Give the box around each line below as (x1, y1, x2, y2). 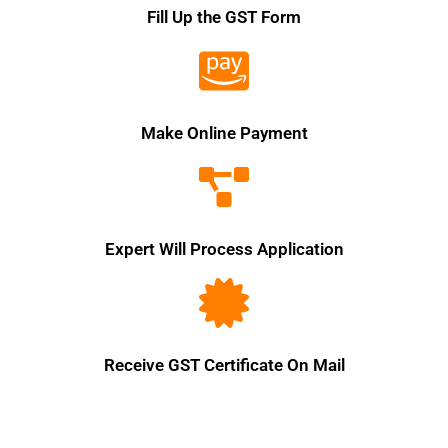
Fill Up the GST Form (147, 6, 301, 27)
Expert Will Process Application (104, 238, 344, 259)
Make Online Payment (140, 122, 308, 143)
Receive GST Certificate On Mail (103, 354, 345, 375)
